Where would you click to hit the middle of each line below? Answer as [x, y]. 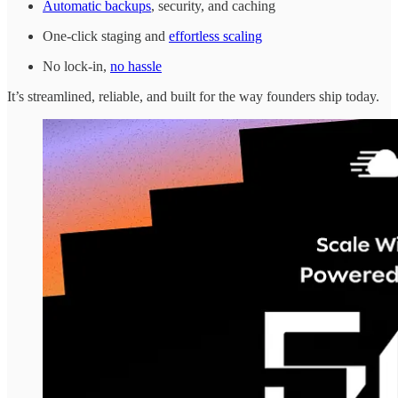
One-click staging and [106, 36]
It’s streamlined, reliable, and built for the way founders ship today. [193, 97]
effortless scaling [215, 36]
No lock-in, [76, 67]
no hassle [136, 67]
